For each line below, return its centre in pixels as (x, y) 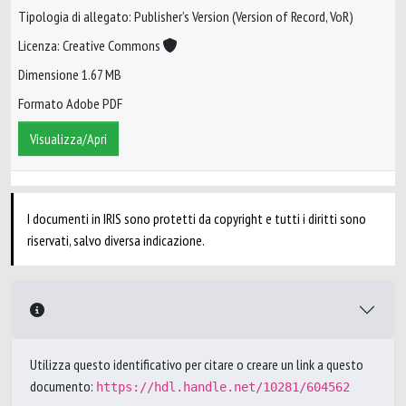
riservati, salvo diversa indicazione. (116, 240)
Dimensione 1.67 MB (70, 75)
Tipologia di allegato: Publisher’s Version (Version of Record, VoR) (186, 17)
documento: (63, 386)
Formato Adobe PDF (70, 104)
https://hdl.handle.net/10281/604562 (223, 387)
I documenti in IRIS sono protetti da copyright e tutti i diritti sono (197, 218)
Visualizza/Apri (68, 139)
